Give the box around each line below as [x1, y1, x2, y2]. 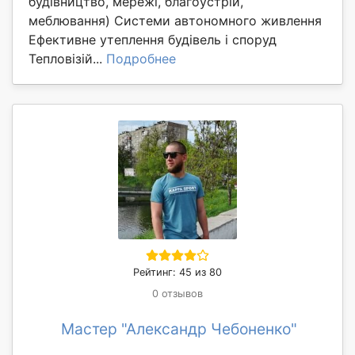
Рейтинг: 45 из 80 [133, 266, 222, 279]
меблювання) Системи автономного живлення [29, 13, 322, 29]
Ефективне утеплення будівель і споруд [29, 32, 277, 48]
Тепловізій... [29, 51, 106, 67]
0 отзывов [152, 288, 203, 300]
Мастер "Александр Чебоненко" [61, 319, 297, 339]
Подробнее [106, 51, 176, 67]
